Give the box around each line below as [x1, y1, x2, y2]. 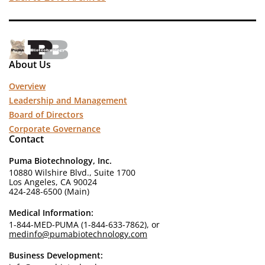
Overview [9, 80, 46, 92]
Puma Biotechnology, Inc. [9, 155, 112, 167]
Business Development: [9, 250, 103, 261]
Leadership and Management [9, 95, 127, 106]
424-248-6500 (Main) [9, 186, 89, 198]
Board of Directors [9, 109, 83, 121]
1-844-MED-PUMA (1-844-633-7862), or [9, 219, 160, 231]
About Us [9, 58, 51, 72]
